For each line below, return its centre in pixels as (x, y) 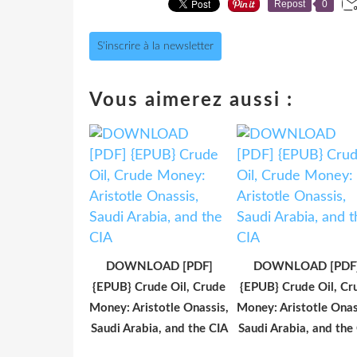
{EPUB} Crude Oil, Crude (159, 288)
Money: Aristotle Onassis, (159, 308)
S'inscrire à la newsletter (155, 47)
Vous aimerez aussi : (191, 101)
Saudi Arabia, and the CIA (159, 329)
